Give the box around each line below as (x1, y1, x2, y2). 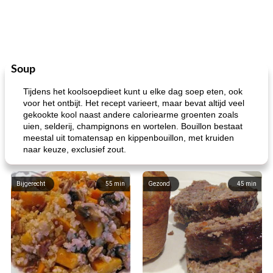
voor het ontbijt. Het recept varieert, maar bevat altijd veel (23, 98, 244, 108)
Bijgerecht (16, 180, 45, 187)
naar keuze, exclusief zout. (23, 144, 126, 154)
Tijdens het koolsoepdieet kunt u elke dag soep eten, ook (23, 87, 243, 96)
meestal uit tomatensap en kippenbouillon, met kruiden (23, 133, 234, 143)
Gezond (148, 180, 170, 187)
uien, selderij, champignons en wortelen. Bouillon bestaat (23, 121, 243, 131)
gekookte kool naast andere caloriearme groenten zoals (23, 110, 238, 119)
